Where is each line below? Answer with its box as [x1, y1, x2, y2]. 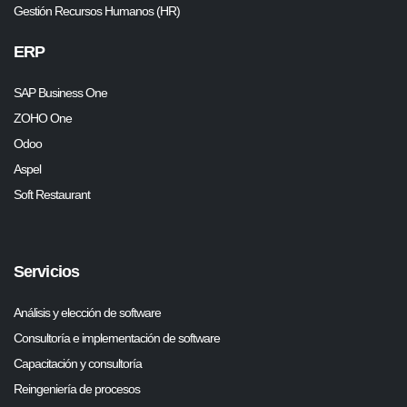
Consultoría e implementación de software [14, 330, 220, 345]
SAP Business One [14, 84, 107, 100]
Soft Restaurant [14, 186, 90, 202]
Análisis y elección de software [14, 304, 161, 320]
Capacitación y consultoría [14, 355, 142, 371]
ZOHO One [14, 110, 72, 125]
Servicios [14, 262, 80, 281]
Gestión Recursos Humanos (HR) [14, 3, 180, 18]
